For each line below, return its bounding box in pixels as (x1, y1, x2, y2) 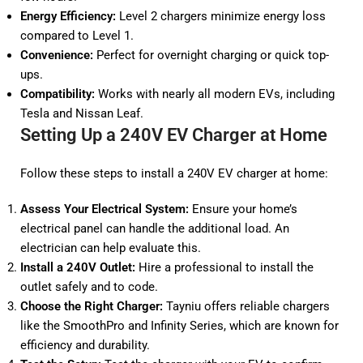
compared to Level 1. (20, 28, 134, 43)
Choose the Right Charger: (20, 298, 163, 314)
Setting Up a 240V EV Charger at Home (20, 124, 327, 145)
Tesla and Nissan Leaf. (20, 105, 143, 121)
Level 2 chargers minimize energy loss (116, 8, 326, 23)
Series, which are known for (186, 318, 339, 333)
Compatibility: (20, 86, 95, 101)
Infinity (151, 318, 186, 333)
